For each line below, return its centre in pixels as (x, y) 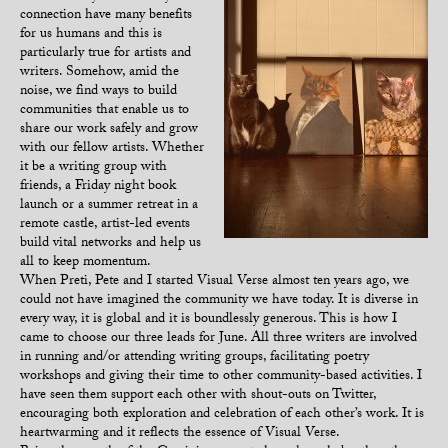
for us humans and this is (91, 35)
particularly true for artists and (105, 54)
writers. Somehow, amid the (99, 73)
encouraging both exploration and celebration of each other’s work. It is (222, 415)
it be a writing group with (93, 168)
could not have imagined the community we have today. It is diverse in (219, 301)
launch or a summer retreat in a (109, 206)
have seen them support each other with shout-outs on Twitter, (198, 396)
